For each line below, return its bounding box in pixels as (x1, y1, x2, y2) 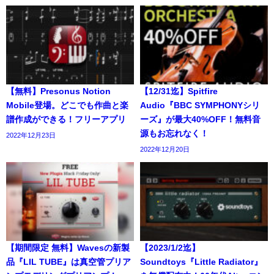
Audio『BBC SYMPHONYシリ (140, 100, 260, 110)
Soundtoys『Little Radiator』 (140, 257, 262, 267)
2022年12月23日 (6, 131, 56, 139)
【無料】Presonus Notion (6, 86, 111, 96)
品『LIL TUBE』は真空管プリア (6, 257, 131, 267)
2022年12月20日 (140, 145, 190, 153)
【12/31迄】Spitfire (140, 86, 218, 96)
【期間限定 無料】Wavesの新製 (6, 243, 130, 253)
